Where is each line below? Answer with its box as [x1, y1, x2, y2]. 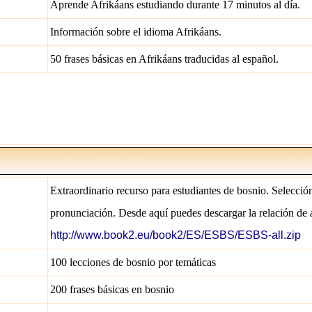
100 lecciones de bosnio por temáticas [50, 256, 216, 268]
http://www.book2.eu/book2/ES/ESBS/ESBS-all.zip [50, 229, 301, 241]
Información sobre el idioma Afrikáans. [50, 26, 221, 38]
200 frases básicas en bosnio [50, 283, 174, 295]
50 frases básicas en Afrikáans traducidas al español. [50, 53, 279, 65]
